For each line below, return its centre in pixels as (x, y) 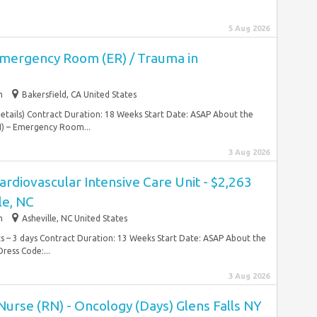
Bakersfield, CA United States (79, 94)
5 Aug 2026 (249, 28)
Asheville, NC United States (75, 218)
